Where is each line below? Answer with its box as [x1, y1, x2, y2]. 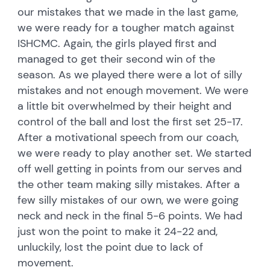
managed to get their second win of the [17, 51, 216, 66]
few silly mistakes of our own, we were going [17, 192, 239, 207]
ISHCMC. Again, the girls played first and [17, 36, 217, 51]
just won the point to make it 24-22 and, [17, 224, 218, 239]
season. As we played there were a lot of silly [17, 67, 243, 82]
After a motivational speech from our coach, [17, 130, 239, 145]
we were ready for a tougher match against [17, 20, 235, 35]
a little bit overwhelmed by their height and [17, 98, 232, 113]
